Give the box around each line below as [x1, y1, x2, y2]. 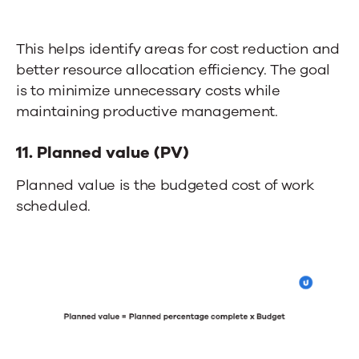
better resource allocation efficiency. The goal [16, 60, 330, 80]
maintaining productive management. [16, 102, 278, 122]
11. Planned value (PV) [16, 142, 189, 164]
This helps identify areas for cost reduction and [16, 39, 340, 59]
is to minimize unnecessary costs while [16, 81, 280, 101]
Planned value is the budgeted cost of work [16, 175, 314, 196]
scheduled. [16, 196, 91, 216]
